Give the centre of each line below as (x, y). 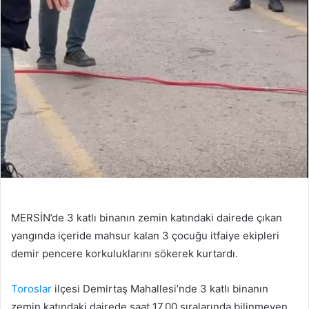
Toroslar (31, 289)
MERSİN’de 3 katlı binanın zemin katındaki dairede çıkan (147, 218)
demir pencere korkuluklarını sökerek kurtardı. (124, 254)
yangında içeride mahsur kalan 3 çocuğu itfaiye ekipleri (145, 236)
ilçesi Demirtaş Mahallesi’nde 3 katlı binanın (160, 289)
